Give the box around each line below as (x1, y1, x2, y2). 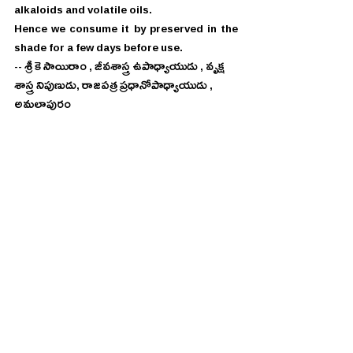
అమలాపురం (14, 97, 73, 117)
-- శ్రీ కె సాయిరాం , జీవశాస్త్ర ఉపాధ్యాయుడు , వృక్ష (14, 59, 227, 79)
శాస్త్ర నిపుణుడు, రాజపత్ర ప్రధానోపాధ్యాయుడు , (14, 78, 215, 98)
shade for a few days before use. (14, 40, 183, 60)
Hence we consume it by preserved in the (14, 21, 238, 41)
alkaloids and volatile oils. (14, 2, 152, 22)
